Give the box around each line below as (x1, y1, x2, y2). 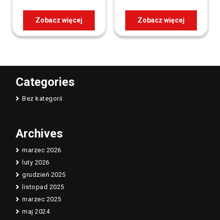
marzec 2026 (22, 146, 61, 154)
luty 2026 (22, 158, 50, 166)
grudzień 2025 (22, 170, 66, 178)
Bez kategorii (22, 94, 63, 102)
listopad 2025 (22, 183, 64, 191)
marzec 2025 (22, 195, 61, 203)
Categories (16, 75, 75, 89)
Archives (16, 126, 63, 140)
